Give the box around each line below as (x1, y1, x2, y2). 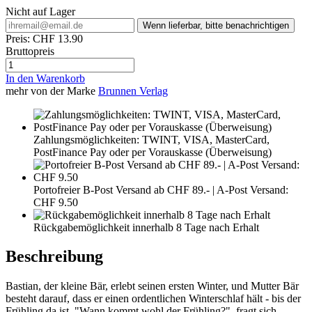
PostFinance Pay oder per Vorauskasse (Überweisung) (33, 146, 272, 158)
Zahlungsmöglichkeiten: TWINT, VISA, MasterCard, (33, 133, 270, 146)
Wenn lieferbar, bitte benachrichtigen (143, 19, 289, 31)
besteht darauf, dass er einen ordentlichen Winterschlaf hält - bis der (6, 292, 301, 305)
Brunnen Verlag (98, 84, 168, 97)
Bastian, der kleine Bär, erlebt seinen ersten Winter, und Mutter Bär (6, 280, 299, 292)
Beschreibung (6, 247, 103, 266)
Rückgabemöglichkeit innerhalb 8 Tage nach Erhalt (33, 221, 259, 233)
